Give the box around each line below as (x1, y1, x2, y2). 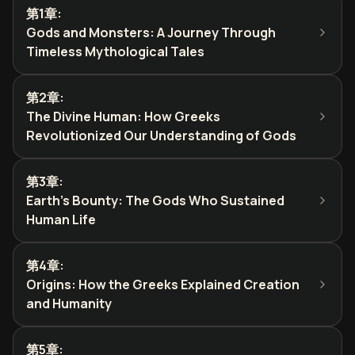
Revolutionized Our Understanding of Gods (26, 127, 296, 144)
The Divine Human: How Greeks (26, 108, 220, 125)
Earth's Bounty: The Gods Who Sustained (26, 192, 284, 209)
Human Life (26, 211, 96, 228)
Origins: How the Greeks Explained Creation (26, 276, 300, 293)
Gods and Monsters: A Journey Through (26, 24, 276, 41)
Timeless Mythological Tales (26, 43, 204, 60)
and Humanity (26, 295, 112, 312)
